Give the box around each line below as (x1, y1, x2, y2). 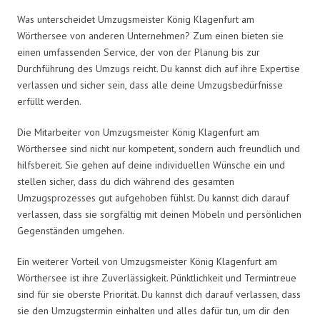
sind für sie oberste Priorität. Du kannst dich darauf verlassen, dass (17, 287, 301, 301)
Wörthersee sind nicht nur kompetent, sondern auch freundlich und (17, 141, 300, 155)
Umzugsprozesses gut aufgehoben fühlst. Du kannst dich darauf (17, 191, 289, 204)
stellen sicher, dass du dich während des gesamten (17, 174, 234, 188)
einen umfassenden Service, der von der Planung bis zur (17, 45, 260, 59)
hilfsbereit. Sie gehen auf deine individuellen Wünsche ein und (17, 158, 285, 171)
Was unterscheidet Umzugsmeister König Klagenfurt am (17, 12, 254, 26)
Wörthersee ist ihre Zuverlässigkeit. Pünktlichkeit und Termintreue (17, 271, 296, 284)
